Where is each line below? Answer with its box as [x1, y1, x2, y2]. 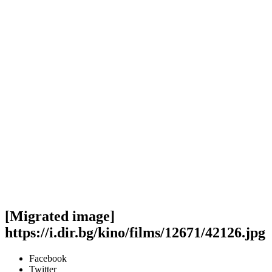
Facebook [29, 253, 67, 263]
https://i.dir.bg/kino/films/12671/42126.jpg [5, 224, 265, 240]
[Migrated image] [5, 208, 115, 224]
